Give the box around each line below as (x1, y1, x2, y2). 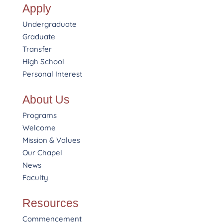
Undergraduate (22, 19, 77, 29)
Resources (22, 196, 79, 210)
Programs (22, 110, 57, 120)
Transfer (22, 44, 52, 54)
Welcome (22, 122, 56, 132)
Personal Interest (22, 69, 82, 79)
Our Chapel (22, 147, 62, 157)
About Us (22, 93, 70, 106)
